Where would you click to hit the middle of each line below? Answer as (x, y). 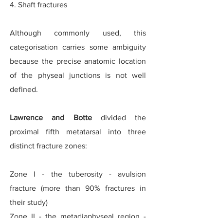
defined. (24, 89)
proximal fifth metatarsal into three (78, 132)
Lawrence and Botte (51, 118)
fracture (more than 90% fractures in (78, 188)
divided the (119, 118)
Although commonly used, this (78, 33)
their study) (29, 202)
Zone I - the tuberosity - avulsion (78, 174)
